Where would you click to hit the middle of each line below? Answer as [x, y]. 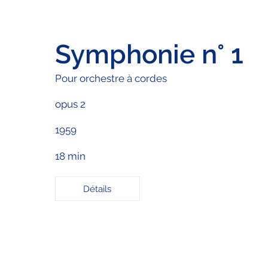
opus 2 [70, 104]
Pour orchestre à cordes [111, 78]
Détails [98, 189]
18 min [70, 156]
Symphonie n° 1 [149, 54]
